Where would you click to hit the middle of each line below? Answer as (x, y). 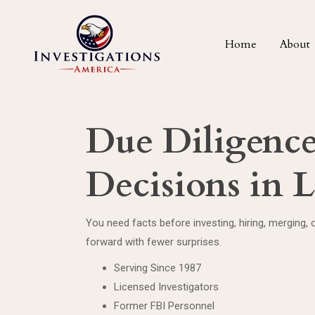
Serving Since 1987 (157, 268)
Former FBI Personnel (164, 306)
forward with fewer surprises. (154, 242)
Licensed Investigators (166, 287)
